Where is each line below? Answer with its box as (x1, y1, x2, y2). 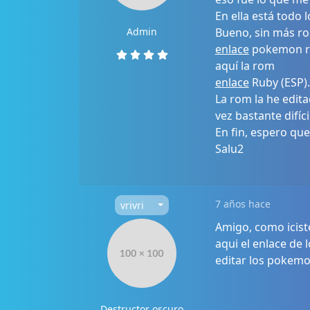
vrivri (120, 199, 145, 212)
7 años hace (215, 197, 271, 210)
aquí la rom (215, 58, 275, 73)
